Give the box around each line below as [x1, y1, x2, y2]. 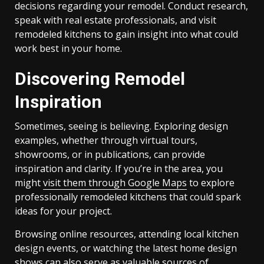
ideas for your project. [15, 204, 112, 217]
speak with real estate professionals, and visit [15, 14, 216, 27]
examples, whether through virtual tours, [15, 134, 197, 147]
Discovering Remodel [15, 68, 185, 89]
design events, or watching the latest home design [15, 242, 237, 255]
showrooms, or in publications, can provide [15, 148, 205, 161]
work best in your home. [15, 42, 122, 55]
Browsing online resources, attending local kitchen [15, 227, 239, 240]
